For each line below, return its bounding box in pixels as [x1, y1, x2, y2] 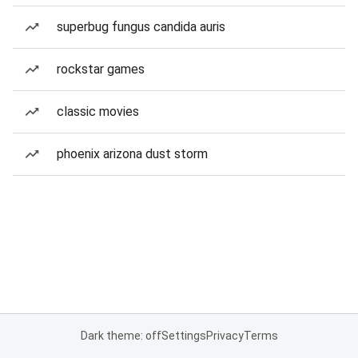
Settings [161, 329, 206, 342]
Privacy [205, 329, 244, 342]
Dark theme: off [80, 329, 161, 342]
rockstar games [57, 62, 145, 77]
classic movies [57, 104, 139, 119]
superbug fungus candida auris [57, 19, 225, 34]
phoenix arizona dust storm [57, 146, 208, 161]
